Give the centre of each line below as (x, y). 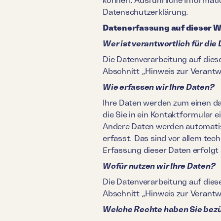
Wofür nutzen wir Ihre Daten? (159, 166)
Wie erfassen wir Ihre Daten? (159, 87)
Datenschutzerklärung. (146, 12)
